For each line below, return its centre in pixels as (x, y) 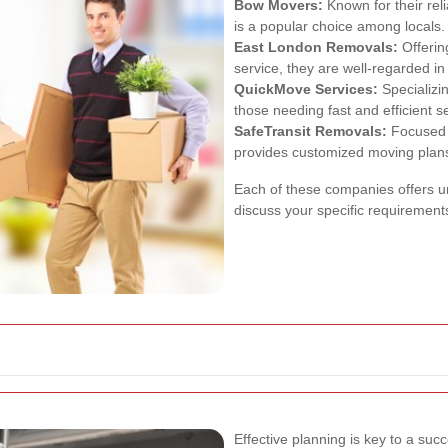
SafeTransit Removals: (310, 130)
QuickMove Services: (306, 88)
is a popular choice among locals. (339, 25)
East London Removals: (316, 46)
